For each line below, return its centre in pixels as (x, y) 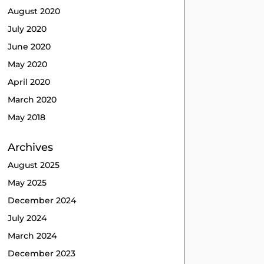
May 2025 (27, 182)
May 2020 (28, 64)
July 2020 (27, 29)
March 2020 (32, 99)
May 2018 (27, 117)
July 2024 (27, 218)
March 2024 (32, 235)
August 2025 (34, 165)
